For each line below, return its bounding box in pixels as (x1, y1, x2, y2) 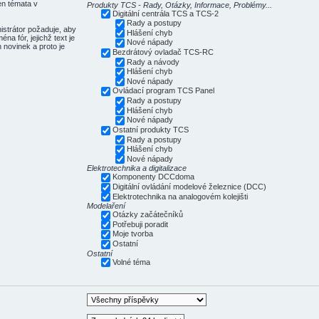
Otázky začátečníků (113, 210, 184, 219)
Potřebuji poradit (113, 219, 169, 229)
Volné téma (113, 257, 151, 266)
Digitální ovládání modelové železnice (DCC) (113, 182, 267, 191)
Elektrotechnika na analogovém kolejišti (113, 192, 249, 201)
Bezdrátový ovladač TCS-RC (113, 48, 214, 57)
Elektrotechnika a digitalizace (87, 164, 187, 173)
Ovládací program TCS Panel (113, 86, 215, 95)
